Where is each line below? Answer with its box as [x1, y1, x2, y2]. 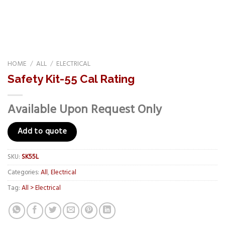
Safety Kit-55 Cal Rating [8, 72, 135, 85]
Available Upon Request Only [8, 100, 162, 120]
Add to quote [17, 125, 67, 138]
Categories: [8, 167, 41, 178]
